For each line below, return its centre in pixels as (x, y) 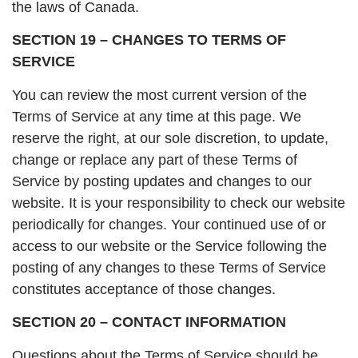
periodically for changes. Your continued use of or (169, 224)
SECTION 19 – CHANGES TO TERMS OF (149, 40)
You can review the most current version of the (159, 95)
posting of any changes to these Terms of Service (169, 267)
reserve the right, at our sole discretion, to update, (170, 138)
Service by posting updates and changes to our (162, 181)
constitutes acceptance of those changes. (144, 289)
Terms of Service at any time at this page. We (157, 116)
